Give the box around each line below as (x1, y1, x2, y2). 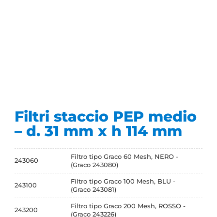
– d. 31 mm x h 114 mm (15, 122, 182, 140)
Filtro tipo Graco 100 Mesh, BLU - (71, 177, 175, 186)
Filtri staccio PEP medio (15, 108, 197, 126)
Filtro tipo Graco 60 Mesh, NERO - (71, 153, 178, 161)
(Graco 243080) (71, 161, 118, 169)
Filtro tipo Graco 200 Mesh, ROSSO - (71, 202, 186, 210)
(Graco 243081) (71, 186, 116, 194)
